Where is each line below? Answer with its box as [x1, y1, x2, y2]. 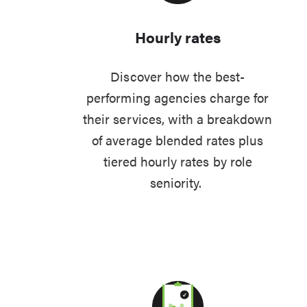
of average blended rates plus [92, 131, 264, 149]
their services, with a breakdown [83, 110, 273, 128]
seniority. [150, 173, 206, 192]
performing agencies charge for [86, 88, 269, 107]
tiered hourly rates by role [103, 152, 252, 171]
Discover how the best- [110, 67, 245, 86]
